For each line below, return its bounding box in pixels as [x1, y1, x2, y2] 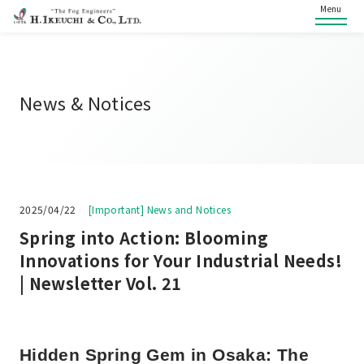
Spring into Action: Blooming [19, 226, 269, 249]
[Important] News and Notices [88, 202, 232, 216]
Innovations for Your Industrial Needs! [19, 249, 343, 272]
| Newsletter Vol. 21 [19, 271, 182, 295]
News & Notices [19, 89, 152, 115]
